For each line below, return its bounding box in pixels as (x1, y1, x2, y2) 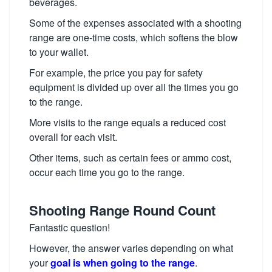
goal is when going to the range (50, 256, 195, 270)
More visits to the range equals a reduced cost (29, 115, 226, 129)
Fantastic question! (29, 220, 110, 234)
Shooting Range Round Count (29, 200, 216, 220)
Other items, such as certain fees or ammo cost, (29, 151, 231, 165)
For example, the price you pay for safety (29, 66, 203, 80)
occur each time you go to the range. (29, 165, 185, 179)
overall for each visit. (29, 130, 117, 144)
